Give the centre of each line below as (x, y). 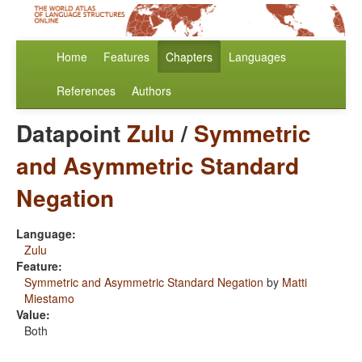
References (86, 91)
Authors (152, 91)
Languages (257, 57)
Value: (33, 315)
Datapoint (72, 133)
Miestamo (49, 299)
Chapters (189, 57)
